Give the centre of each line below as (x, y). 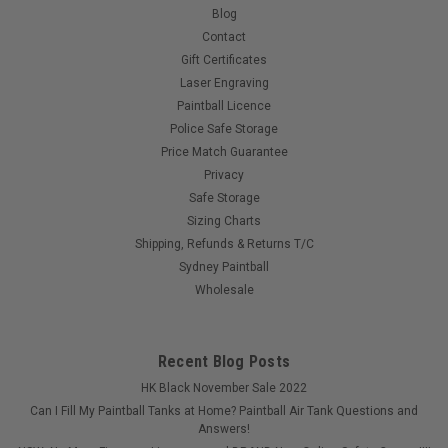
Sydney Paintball (224, 266)
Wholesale (224, 289)
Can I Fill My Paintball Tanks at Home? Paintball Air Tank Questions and (224, 410)
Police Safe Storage (224, 128)
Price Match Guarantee (224, 151)
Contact (224, 36)
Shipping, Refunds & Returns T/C (224, 243)
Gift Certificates (224, 59)
